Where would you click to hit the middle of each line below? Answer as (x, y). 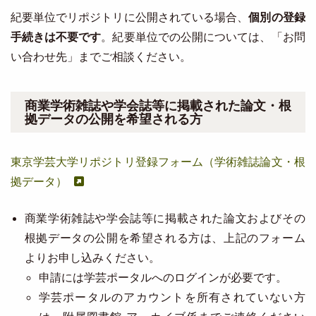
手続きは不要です (56, 37)
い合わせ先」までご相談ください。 (101, 56)
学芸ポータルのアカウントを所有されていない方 (172, 297)
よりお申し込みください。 (92, 257)
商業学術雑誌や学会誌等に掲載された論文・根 (158, 105)
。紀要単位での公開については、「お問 (203, 37)
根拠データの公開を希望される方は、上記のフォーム (165, 238)
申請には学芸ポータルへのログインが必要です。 (163, 277)
